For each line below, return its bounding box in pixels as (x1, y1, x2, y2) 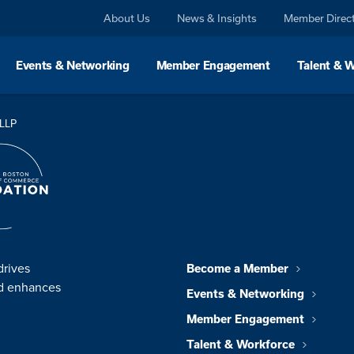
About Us (104, 12, 151, 24)
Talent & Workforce (186, 338, 295, 352)
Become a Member (186, 262, 288, 276)
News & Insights (177, 12, 258, 24)
